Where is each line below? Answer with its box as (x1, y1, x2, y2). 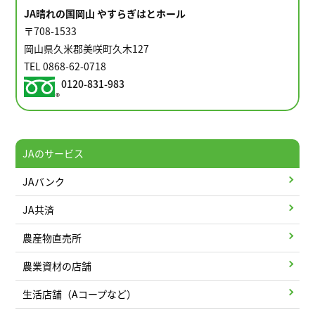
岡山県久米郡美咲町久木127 (24, 41, 150, 56)
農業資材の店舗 (22, 259, 92, 274)
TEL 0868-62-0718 (24, 59, 107, 74)
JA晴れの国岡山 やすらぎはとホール (24, 6, 186, 21)
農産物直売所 (22, 231, 82, 245)
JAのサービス (22, 146, 84, 161)
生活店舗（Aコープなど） (22, 287, 137, 302)
